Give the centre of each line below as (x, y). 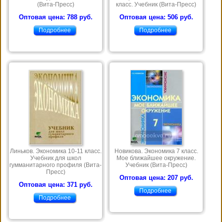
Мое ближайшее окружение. (156, 158)
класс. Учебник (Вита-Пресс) (156, 5)
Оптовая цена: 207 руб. (156, 178)
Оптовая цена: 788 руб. (55, 17)
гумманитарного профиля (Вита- (55, 165)
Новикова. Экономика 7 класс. (156, 151)
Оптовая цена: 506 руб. (156, 17)
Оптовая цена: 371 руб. (55, 185)
